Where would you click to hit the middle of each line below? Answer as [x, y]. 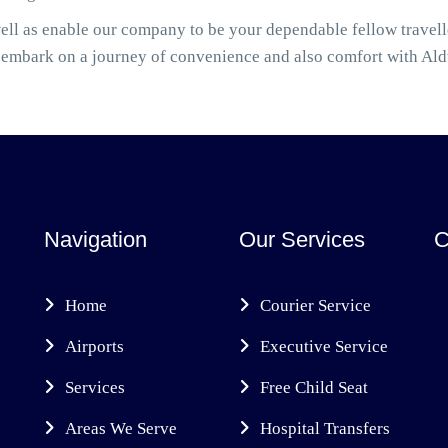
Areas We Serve [121, 428]
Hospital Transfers [325, 428]
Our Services [302, 239]
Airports [94, 346]
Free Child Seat [314, 387]
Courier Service [315, 305]
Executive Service [324, 346]
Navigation [95, 239]
